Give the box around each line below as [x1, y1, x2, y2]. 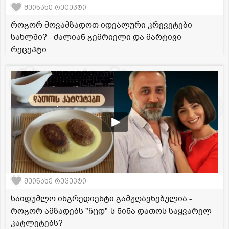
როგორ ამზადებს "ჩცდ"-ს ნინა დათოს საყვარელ [11, 205, 212, 217]
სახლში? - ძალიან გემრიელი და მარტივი [11, 32, 181, 43]
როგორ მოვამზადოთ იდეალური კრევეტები [11, 19, 192, 31]
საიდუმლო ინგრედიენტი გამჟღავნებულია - [11, 193, 192, 205]
